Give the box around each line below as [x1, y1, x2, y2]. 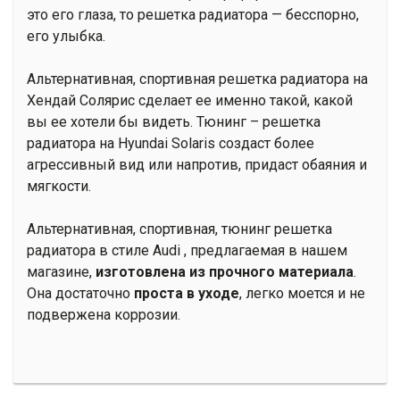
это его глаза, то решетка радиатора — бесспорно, [27, 5, 359, 23]
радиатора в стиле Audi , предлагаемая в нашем [27, 241, 347, 259]
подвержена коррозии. [27, 305, 180, 323]
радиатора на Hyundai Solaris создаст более [27, 134, 314, 152]
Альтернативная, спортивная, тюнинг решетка [27, 220, 332, 237]
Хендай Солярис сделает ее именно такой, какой [27, 91, 353, 109]
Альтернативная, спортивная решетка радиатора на [27, 70, 368, 87]
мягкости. [27, 177, 91, 195]
